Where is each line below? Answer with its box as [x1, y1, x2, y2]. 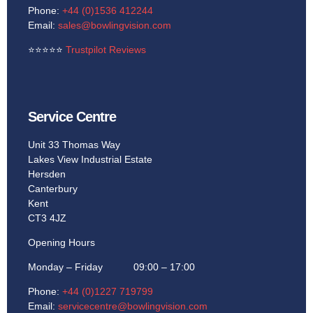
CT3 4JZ [28, 212, 66, 224]
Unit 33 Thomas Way [28, 139, 120, 151]
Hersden [28, 168, 66, 180]
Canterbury [28, 183, 78, 195]
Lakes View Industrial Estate [28, 154, 152, 166]
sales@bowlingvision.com [58, 20, 171, 31]
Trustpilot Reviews [66, 44, 146, 56]
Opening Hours [28, 237, 95, 249]
